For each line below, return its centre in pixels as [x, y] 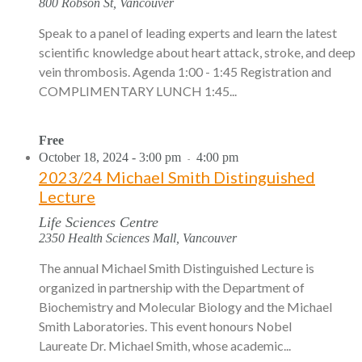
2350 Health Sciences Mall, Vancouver [138, 238]
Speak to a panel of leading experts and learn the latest [188, 32]
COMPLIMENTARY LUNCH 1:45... [138, 90]
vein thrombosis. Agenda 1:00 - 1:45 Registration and [185, 71]
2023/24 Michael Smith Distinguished [177, 177]
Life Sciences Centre [99, 222]
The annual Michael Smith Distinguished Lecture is [177, 267]
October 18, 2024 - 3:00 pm [110, 157]
